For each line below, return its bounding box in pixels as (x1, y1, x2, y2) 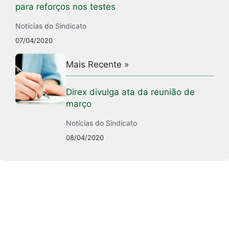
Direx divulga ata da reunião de (66, 86, 195, 97)
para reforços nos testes (15, 1, 116, 12)
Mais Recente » (66, 59, 129, 70)
